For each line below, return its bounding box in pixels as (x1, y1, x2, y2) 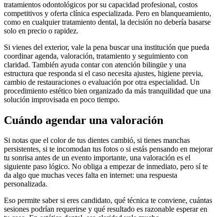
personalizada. (4, 180, 47, 188)
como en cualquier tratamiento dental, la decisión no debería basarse (4, 17, 211, 26)
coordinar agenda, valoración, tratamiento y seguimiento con (4, 51, 188, 60)
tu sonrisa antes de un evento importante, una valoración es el (4, 154, 190, 162)
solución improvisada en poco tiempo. (4, 95, 120, 104)
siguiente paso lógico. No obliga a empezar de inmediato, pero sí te (4, 162, 208, 171)
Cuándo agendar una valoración (4, 113, 163, 126)
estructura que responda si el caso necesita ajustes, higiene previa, (4, 69, 203, 77)
